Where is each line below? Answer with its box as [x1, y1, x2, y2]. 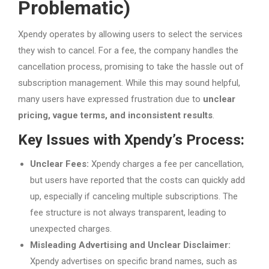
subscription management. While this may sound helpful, [18, 77, 240, 89]
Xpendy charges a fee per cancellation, [89, 159, 244, 170]
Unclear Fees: [30, 159, 89, 170]
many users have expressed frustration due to [18, 94, 203, 105]
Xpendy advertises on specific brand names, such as [30, 256, 237, 267]
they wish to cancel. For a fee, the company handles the [18, 45, 238, 56]
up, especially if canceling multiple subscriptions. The [30, 191, 238, 202]
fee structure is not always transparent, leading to [30, 207, 226, 219]
